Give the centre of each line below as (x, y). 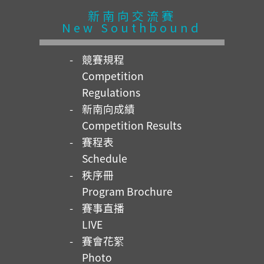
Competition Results (131, 125)
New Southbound (132, 27)
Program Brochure (127, 191)
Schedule (104, 158)
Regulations (111, 92)
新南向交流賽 (132, 15)
